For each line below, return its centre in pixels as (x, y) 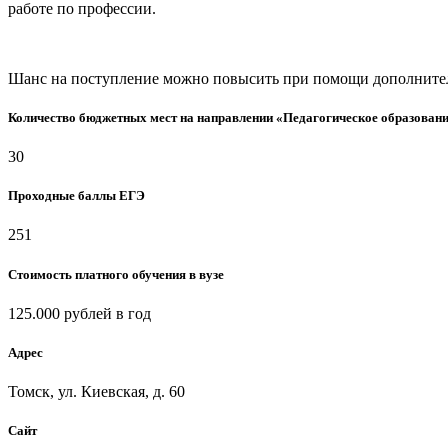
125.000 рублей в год (79, 313)
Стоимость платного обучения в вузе (116, 274)
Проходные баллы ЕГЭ (76, 196)
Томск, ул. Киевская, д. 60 (96, 392)
